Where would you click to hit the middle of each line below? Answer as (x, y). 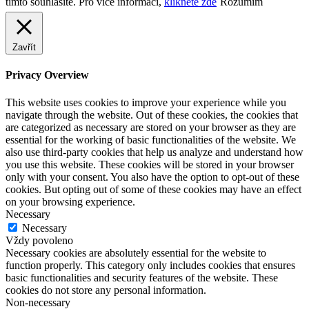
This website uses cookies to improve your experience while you (146, 102)
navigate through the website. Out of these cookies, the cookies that (152, 114)
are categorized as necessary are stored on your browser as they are (151, 127)
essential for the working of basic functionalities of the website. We (151, 139)
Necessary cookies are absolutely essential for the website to (136, 252)
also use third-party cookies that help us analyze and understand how (154, 152)
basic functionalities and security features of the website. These (142, 277)
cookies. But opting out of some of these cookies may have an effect (153, 189)
